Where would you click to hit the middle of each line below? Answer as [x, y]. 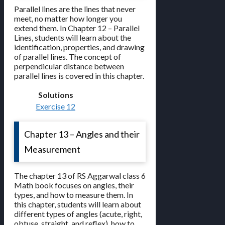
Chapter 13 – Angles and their [82, 134]
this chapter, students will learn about [78, 204]
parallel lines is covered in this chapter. [79, 76]
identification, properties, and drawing [79, 47]
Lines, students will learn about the [73, 38]
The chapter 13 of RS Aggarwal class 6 [80, 176]
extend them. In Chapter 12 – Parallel [77, 28]
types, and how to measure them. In [74, 195]
